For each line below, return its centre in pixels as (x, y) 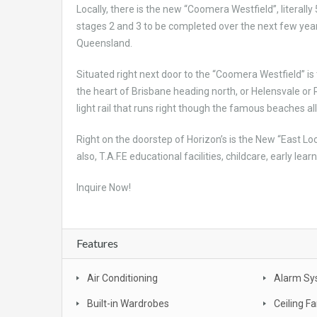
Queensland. (104, 43)
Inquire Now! (104, 187)
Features (97, 243)
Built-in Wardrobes (128, 303)
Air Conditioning (122, 278)
